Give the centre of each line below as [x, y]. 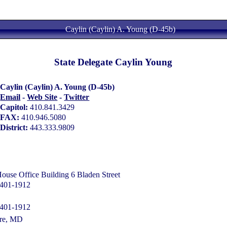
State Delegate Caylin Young [113, 62]
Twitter [77, 97]
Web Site [42, 97]
